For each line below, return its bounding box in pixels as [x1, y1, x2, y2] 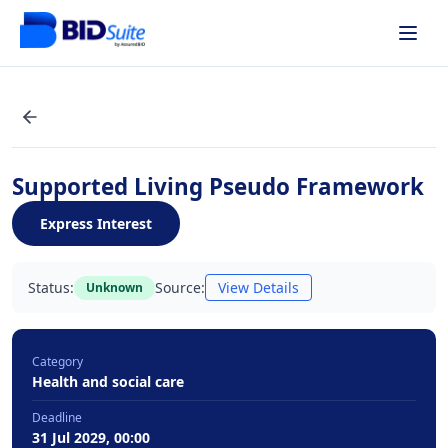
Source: [155, 278, 205, 297]
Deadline [32, 409, 82, 426]
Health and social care [32, 372, 184, 391]
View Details [218, 278, 299, 297]
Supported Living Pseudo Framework [12, 171, 424, 202]
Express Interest [40, 214, 152, 233]
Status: [28, 278, 74, 297]
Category [32, 353, 83, 370]
